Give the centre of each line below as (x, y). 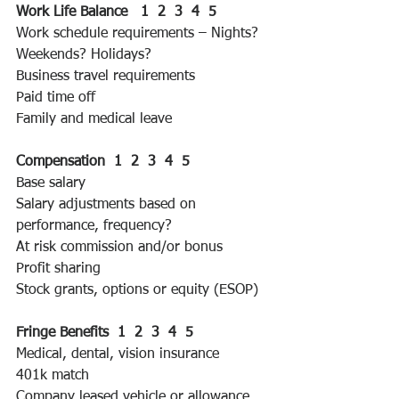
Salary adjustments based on (108, 205)
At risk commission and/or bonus (119, 248)
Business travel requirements (106, 77)
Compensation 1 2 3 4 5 (105, 163)
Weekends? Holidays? (84, 56)
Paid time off (56, 98)
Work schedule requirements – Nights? (139, 34)
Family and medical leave (94, 120)
